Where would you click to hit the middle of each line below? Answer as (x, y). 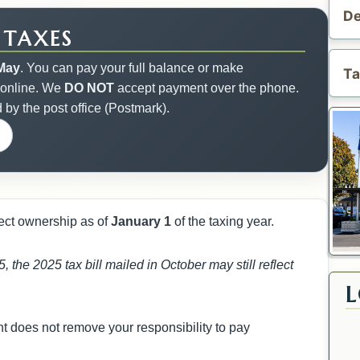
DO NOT (88, 88)
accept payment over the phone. (207, 88)
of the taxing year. (225, 221)
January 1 (143, 221)
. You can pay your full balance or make (132, 68)
